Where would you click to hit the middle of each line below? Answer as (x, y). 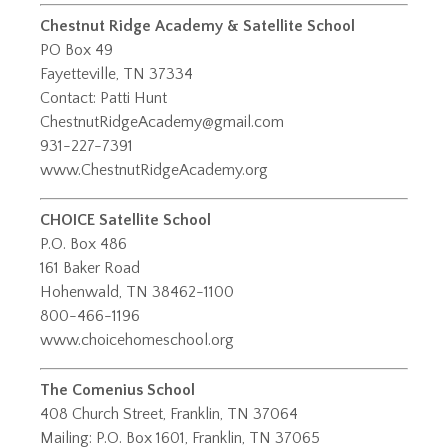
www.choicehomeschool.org (137, 340)
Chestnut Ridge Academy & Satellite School (197, 26)
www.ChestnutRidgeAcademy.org (154, 170)
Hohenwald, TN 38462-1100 (137, 292)
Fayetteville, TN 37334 (116, 74)
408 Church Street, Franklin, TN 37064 (169, 414)
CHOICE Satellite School (125, 220)
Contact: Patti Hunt (103, 98)
